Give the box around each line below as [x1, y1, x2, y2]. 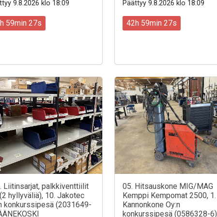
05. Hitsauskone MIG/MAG [123, 181, 213, 191]
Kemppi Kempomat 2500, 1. [123, 190, 216, 200]
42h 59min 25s [126, 18, 177, 28]
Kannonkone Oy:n [123, 200, 180, 209]
